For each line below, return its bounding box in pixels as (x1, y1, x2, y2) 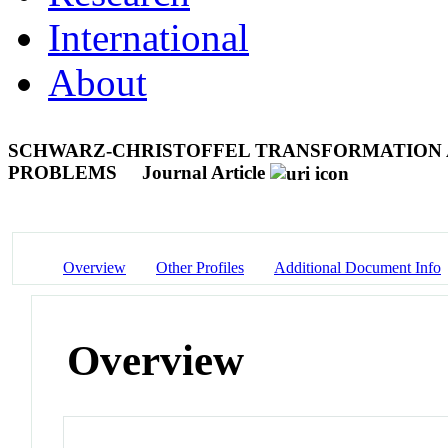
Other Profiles (156, 258, 244, 276)
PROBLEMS (8, 161, 122, 183)
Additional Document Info (274, 258, 441, 276)
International (48, 15, 249, 59)
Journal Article (142, 161, 265, 183)
